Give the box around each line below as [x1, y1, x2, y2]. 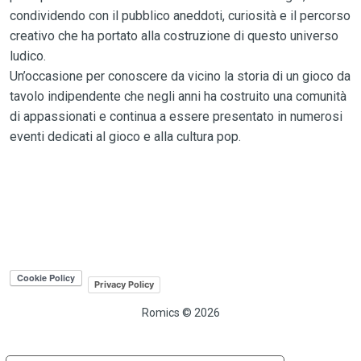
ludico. [9, 48, 46, 64]
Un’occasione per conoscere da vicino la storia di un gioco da [9, 68, 351, 84]
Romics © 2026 [141, 306, 220, 320]
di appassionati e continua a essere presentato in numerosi [9, 108, 342, 124]
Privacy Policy [93, 279, 154, 291]
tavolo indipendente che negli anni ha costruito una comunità [9, 88, 346, 104]
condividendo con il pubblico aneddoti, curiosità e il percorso [9, 7, 351, 23]
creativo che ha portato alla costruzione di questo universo [9, 27, 338, 44]
